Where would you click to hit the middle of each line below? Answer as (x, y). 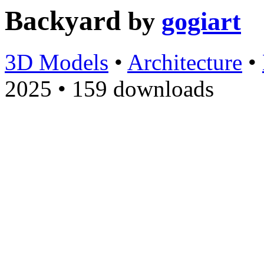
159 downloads (143, 89)
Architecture (185, 62)
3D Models (57, 62)
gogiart (201, 21)
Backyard (66, 21)
